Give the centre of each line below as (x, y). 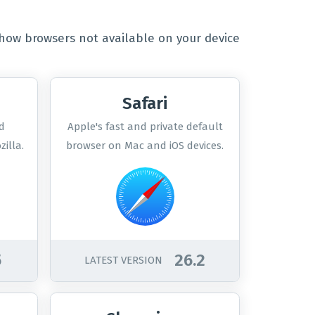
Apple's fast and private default (145, 127)
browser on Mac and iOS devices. (145, 146)
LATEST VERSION (124, 260)
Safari (145, 103)
